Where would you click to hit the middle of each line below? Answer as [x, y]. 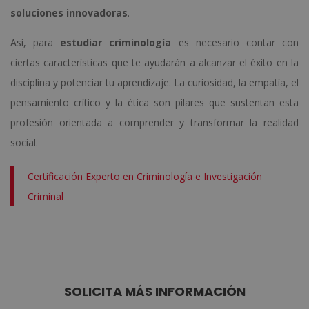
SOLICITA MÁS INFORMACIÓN [154, 291]
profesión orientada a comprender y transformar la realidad [154, 122]
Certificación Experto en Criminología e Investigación [145, 176]
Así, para [36, 42]
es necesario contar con [235, 42]
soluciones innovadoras [69, 12]
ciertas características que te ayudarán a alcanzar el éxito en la [154, 62]
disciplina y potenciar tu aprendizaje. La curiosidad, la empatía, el [154, 82]
